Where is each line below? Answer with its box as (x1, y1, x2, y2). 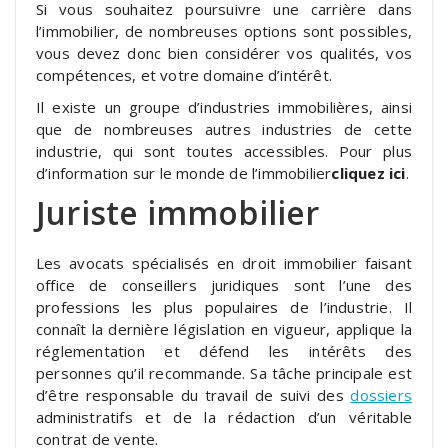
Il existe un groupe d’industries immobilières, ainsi (36, 96, 412, 117)
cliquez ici (331, 162, 406, 183)
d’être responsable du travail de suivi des (36, 384, 351, 405)
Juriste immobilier (36, 190, 320, 234)
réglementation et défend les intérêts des (36, 340, 412, 361)
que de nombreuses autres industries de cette (36, 118, 412, 139)
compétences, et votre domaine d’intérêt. (36, 64, 332, 85)
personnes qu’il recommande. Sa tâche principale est (36, 362, 412, 383)
